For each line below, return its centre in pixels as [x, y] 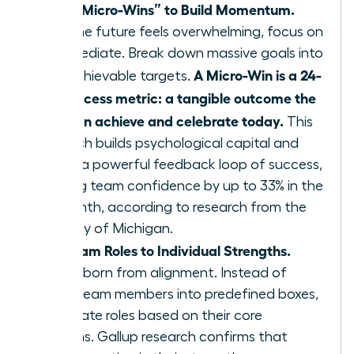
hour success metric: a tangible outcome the [173, 98]
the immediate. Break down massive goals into [176, 53]
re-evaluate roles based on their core [146, 316]
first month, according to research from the [168, 207]
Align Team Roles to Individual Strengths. [160, 250]
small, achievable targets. [111, 76]
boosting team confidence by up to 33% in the [176, 186]
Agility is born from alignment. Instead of [158, 273]
